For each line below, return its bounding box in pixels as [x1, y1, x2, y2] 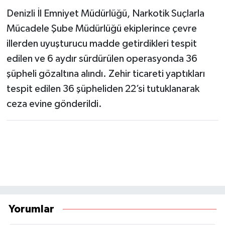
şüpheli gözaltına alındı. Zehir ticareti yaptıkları [6, 68, 205, 79]
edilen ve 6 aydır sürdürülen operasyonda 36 [6, 53, 197, 64]
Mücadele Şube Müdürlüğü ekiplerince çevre [6, 23, 197, 34]
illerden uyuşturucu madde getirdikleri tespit [6, 38, 197, 49]
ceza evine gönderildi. [6, 98, 102, 109]
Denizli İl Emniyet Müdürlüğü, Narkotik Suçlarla [6, 8, 204, 19]
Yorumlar [9, 204, 54, 215]
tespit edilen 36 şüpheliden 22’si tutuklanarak [6, 83, 199, 94]
